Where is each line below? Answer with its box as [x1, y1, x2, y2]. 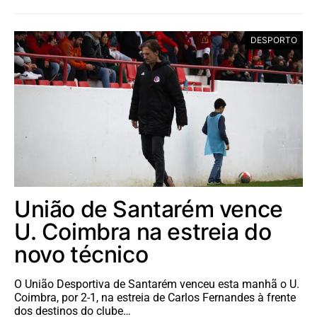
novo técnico [14, 240, 149, 268]
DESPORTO [250, 34, 297, 45]
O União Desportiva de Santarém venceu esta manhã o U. [14, 277, 299, 291]
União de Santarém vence [14, 195, 283, 223]
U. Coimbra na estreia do [14, 217, 272, 246]
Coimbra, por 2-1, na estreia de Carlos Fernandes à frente [14, 290, 296, 304]
